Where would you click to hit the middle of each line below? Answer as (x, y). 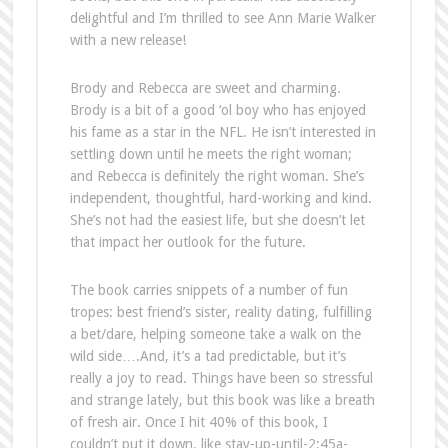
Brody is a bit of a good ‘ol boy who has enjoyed (217, 109)
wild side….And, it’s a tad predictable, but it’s (207, 355)
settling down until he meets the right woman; (210, 153)
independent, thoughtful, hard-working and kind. (220, 197)
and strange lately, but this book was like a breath (222, 399)
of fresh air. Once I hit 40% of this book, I (198, 421)
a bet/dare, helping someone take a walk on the (215, 333)
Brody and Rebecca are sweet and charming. (205, 87)
